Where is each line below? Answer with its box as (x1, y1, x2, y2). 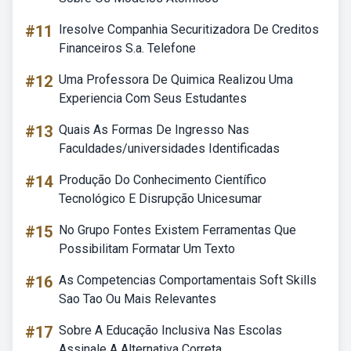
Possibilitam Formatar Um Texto (59, 241, 235, 256)
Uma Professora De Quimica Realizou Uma (59, 72, 293, 87)
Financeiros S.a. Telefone (59, 41, 196, 56)
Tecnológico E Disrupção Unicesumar (59, 191, 262, 206)
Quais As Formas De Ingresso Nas (59, 122, 249, 137)
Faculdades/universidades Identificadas (59, 141, 280, 156)
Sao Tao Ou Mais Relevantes (59, 291, 216, 306)
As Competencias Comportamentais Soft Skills (59, 273, 317, 288)
